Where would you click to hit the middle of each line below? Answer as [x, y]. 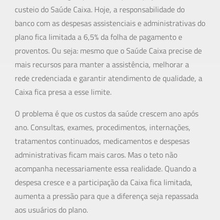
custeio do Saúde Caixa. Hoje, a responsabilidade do [100, 10]
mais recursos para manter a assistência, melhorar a [102, 65]
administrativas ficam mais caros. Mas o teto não [96, 155]
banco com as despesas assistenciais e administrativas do [110, 23]
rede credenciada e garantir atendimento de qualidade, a [109, 78]
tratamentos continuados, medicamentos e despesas [102, 141]
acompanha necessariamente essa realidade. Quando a [106, 169]
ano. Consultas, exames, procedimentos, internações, [103, 127]
